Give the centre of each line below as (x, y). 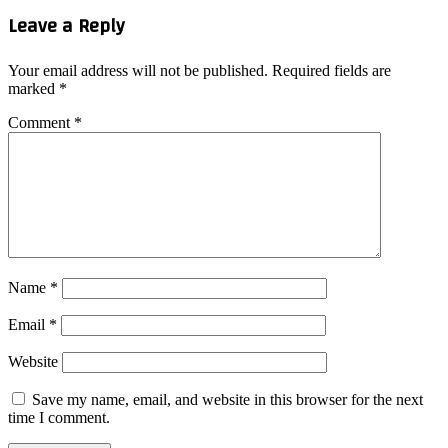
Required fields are (331, 70)
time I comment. (59, 417)
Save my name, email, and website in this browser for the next (227, 399)
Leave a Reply (66, 26)
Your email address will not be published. (138, 70)
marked (33, 88)
